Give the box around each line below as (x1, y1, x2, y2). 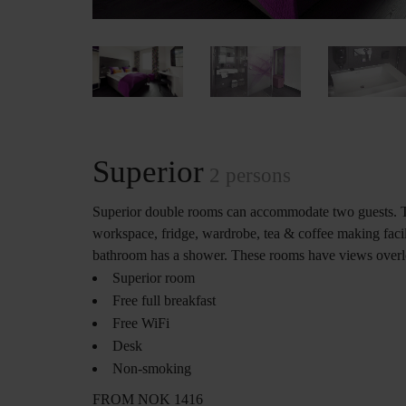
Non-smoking (112, 361, 191, 377)
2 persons (204, 164, 291, 188)
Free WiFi (112, 315, 169, 332)
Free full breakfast (112, 293, 216, 309)
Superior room (112, 270, 195, 286)
